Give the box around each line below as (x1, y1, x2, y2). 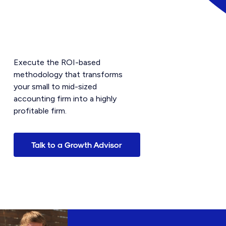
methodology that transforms (13, 70, 123, 79)
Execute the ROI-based (13, 58, 100, 67)
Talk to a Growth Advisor (31, 140, 123, 149)
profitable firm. (13, 106, 67, 116)
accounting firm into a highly (13, 94, 117, 103)
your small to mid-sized (13, 82, 97, 91)
